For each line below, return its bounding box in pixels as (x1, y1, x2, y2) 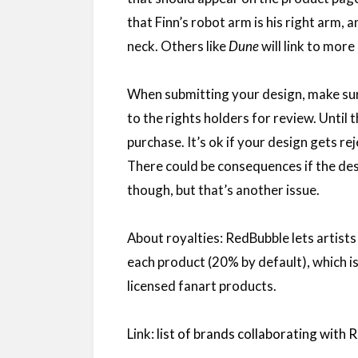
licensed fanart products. (127, 277, 277, 295)
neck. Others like (127, 38, 229, 55)
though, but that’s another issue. (127, 181, 320, 199)
